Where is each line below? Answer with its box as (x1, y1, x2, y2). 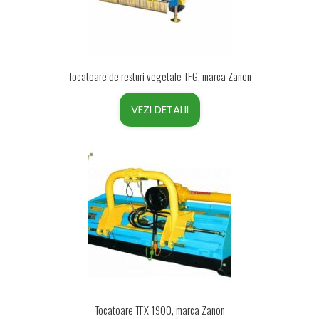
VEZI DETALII (130, 102, 189, 117)
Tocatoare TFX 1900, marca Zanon (94, 302, 225, 318)
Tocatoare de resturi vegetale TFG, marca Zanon (68, 68, 251, 84)
